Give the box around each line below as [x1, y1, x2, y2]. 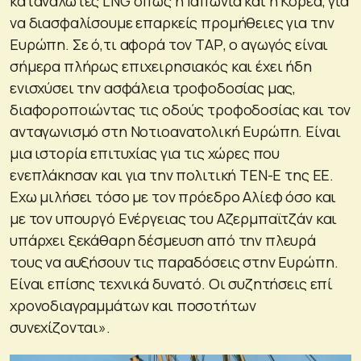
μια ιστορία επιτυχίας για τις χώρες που [10, 143, 280, 163]
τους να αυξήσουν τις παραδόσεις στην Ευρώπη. [10, 251, 338, 272]
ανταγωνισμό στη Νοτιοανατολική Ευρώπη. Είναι [10, 121, 341, 141]
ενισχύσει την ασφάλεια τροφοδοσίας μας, [10, 77, 297, 98]
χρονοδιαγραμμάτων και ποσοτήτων [10, 295, 256, 315]
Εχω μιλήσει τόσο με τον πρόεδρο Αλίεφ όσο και [10, 186, 337, 206]
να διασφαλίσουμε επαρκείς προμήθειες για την [10, 12, 334, 32]
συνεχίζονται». [10, 317, 110, 337]
